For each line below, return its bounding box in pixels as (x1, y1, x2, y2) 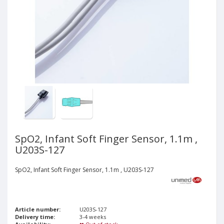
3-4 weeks (79, 213, 106, 220)
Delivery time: (15, 213, 55, 220)
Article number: (15, 205, 60, 213)
